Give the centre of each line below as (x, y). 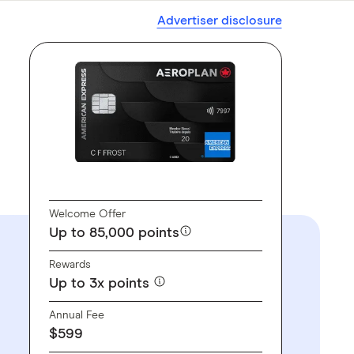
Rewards (70, 264)
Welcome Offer (87, 214)
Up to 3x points (101, 283)
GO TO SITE (155, 181)
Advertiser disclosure (219, 21)
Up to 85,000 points (114, 233)
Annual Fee (76, 315)
